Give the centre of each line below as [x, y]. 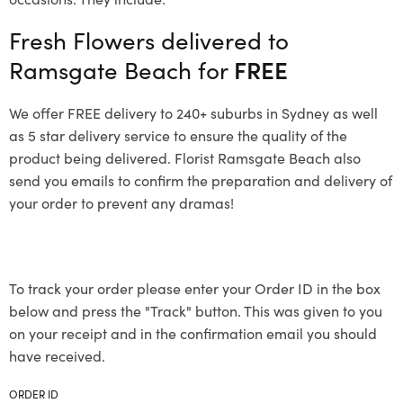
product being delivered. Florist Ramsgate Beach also [185, 157]
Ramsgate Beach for [121, 68]
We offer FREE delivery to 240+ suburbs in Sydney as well [193, 112]
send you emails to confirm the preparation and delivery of [201, 179]
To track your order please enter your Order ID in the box [195, 287]
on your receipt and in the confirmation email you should [193, 332]
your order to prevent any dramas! [121, 202]
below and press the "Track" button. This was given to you [196, 310]
